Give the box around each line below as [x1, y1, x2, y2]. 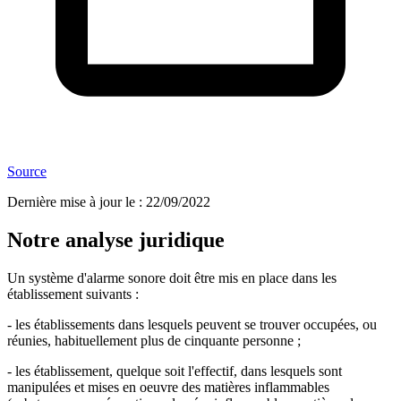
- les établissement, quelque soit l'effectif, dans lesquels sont [7, 363, 342, 380]
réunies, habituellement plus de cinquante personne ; [7, 333, 301, 349]
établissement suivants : [7, 286, 139, 303]
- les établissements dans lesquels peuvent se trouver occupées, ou [7, 317, 377, 333]
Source [7, 164, 47, 180]
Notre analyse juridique [7, 228, 225, 252]
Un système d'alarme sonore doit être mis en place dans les [7, 270, 337, 286]
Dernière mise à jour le [7, 194, 135, 210]
